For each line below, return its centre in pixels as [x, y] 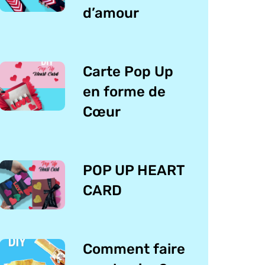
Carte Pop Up [128, 71]
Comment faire [134, 249]
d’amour [111, 13]
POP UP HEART [134, 170]
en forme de [125, 91]
